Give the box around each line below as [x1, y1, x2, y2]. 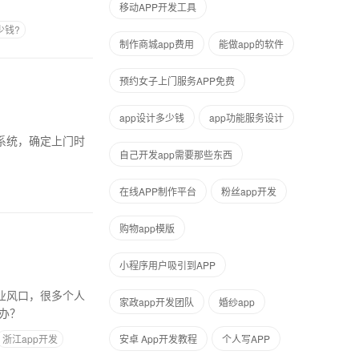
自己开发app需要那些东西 [119, 147, 232, 161]
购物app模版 [119, 221, 175, 235]
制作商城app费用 [119, 37, 194, 50]
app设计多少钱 [119, 111, 184, 124]
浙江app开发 [2, 331, 58, 345]
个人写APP [222, 332, 270, 345]
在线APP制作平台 [119, 184, 196, 198]
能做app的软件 [219, 37, 284, 50]
